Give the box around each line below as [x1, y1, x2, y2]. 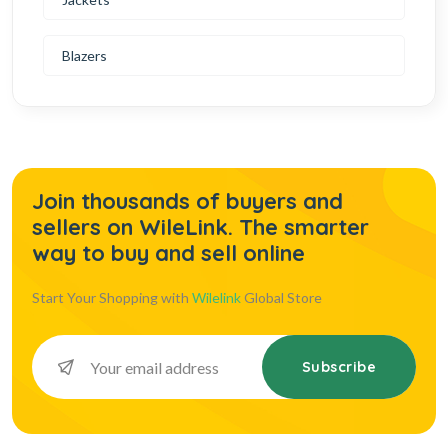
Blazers [62, 47, 107, 65]
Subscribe [301, 357, 376, 376]
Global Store [244, 289, 322, 307]
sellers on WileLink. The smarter [32, 213, 369, 242]
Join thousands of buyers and [32, 187, 343, 216]
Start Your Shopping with [32, 289, 192, 307]
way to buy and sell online [32, 239, 305, 268]
